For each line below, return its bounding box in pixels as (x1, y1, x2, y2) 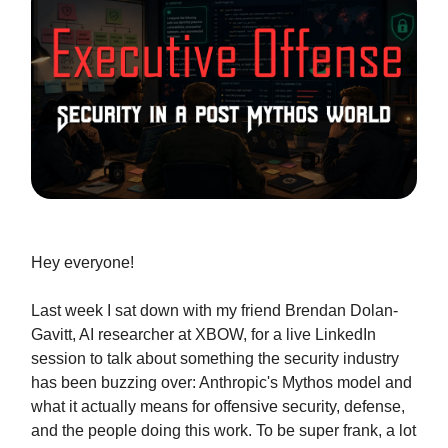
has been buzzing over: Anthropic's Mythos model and (31, 374, 412, 392)
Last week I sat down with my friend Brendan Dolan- (31, 302, 398, 320)
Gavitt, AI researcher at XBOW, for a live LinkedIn (31, 326, 376, 344)
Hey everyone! (31, 254, 134, 272)
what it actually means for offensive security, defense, (31, 398, 405, 416)
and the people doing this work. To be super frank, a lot (31, 422, 416, 440)
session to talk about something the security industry (31, 350, 399, 368)
